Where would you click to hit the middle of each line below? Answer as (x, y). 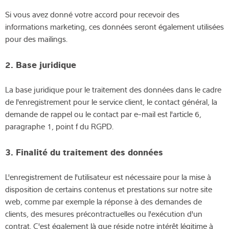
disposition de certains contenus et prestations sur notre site (109, 189)
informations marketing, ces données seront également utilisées (114, 26)
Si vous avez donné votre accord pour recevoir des (92, 14)
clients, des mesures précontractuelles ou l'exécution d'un (104, 213)
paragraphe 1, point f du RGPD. (59, 126)
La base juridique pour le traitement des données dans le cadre (113, 89)
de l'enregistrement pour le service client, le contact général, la (111, 101)
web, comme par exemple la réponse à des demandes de (104, 201)
